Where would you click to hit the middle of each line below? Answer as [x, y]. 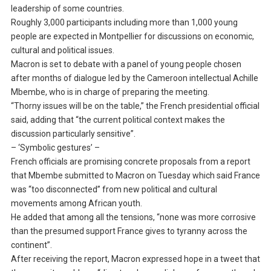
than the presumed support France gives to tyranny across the [129, 231]
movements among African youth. [76, 204]
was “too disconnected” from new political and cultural [114, 190]
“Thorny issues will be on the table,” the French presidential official [135, 106]
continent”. [31, 245]
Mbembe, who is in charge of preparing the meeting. [110, 92]
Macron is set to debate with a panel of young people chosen [126, 64]
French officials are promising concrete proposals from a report [130, 162]
